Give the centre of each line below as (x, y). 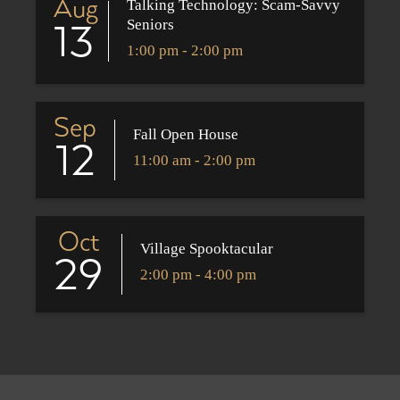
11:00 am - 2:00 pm (194, 160)
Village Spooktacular (207, 248)
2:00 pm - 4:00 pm (198, 274)
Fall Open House (186, 134)
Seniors (151, 25)
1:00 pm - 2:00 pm (185, 51)
